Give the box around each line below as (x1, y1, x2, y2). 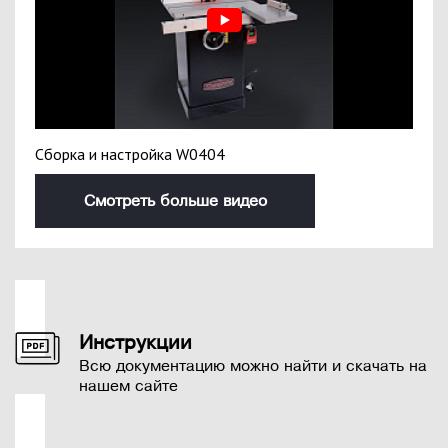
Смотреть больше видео (83, 192, 267, 211)
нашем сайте (79, 377, 178, 396)
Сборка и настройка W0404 (35, 144, 225, 165)
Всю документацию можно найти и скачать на (79, 357, 427, 376)
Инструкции (79, 332, 192, 354)
